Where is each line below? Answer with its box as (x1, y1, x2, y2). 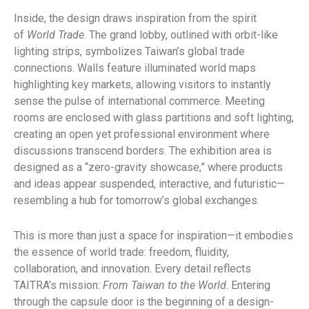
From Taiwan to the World (103, 278, 226, 292)
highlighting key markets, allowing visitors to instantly (14, 77, 271, 91)
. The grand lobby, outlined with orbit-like (84, 28, 278, 41)
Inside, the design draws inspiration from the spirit (14, 11, 257, 25)
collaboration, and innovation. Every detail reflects (14, 261, 251, 275)
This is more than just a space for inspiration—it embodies (14, 228, 293, 242)
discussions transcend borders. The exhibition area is (14, 143, 272, 157)
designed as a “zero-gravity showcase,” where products (14, 160, 283, 174)
